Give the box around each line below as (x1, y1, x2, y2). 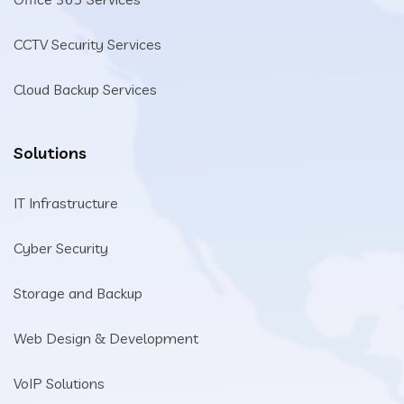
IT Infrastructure (14, 194, 118, 212)
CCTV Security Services (14, 35, 161, 53)
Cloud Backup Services (14, 80, 157, 98)
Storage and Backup (14, 284, 142, 302)
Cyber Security (14, 239, 108, 257)
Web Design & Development (14, 329, 198, 347)
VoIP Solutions (14, 374, 105, 392)
